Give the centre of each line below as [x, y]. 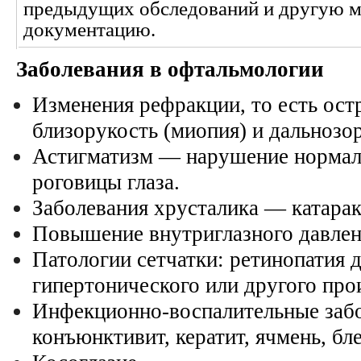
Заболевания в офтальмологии [170, 69]
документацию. [89, 29]
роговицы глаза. [106, 182]
